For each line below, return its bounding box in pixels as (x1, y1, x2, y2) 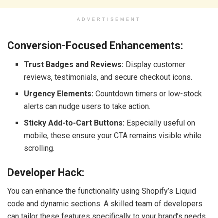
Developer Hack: (7, 166, 84, 179)
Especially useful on (125, 118, 196, 127)
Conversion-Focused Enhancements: (7, 39, 183, 52)
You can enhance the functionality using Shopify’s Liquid (7, 186, 196, 196)
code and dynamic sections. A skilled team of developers (7, 199, 202, 209)
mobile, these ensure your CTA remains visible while (24, 130, 202, 140)
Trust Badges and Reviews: (24, 59, 124, 69)
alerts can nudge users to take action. (24, 101, 151, 111)
